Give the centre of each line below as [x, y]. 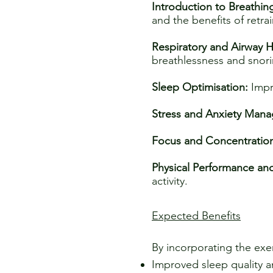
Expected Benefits [196, 216]
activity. [170, 181]
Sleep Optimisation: [200, 87]
